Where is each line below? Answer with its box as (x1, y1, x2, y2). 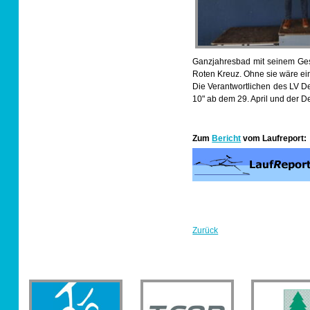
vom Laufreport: (241, 133, 307, 143)
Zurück (192, 225, 219, 235)
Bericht (212, 133, 241, 143)
